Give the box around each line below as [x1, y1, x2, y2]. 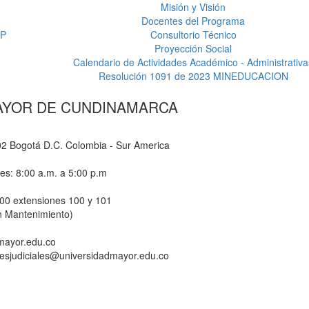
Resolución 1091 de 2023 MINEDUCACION [98, 68, 288, 83]
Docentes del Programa [141, 13, 246, 28]
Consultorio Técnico [150, 27, 237, 41]
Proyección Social [154, 41, 232, 55]
